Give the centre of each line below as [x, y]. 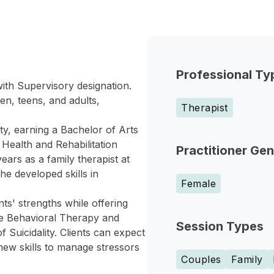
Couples [201, 259]
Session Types [220, 226]
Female [198, 183]
